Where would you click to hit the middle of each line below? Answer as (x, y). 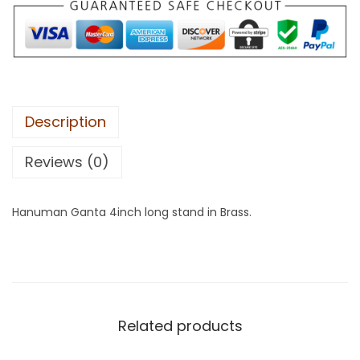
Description (65, 122)
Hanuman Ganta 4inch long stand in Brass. (132, 213)
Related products (180, 326)
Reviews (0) (67, 162)
